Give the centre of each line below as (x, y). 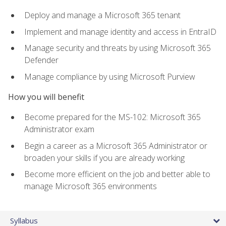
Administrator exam (59, 129)
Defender (41, 60)
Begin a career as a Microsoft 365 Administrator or (116, 146)
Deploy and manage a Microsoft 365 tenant (102, 15)
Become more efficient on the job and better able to (117, 174)
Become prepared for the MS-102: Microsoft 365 (112, 117)
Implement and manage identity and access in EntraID (120, 32)
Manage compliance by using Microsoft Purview (110, 76)
